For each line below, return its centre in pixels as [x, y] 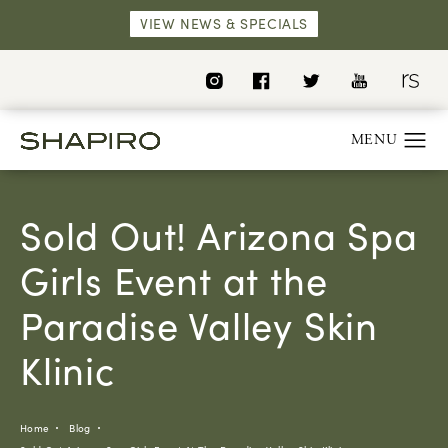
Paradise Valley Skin [199, 325]
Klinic [67, 370]
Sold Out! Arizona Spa [219, 235]
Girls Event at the [174, 280]
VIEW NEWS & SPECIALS [224, 23]
